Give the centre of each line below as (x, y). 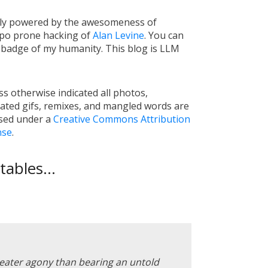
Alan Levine (119, 36)
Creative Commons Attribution (121, 119)
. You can (164, 36)
